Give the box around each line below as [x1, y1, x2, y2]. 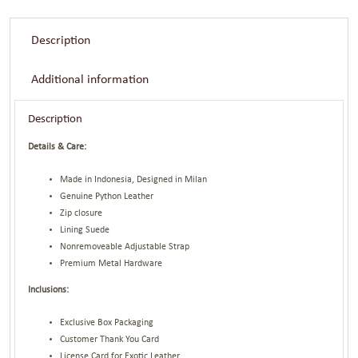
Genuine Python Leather [60, 191, 154, 201]
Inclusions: [28, 284, 70, 295]
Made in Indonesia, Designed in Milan [60, 174, 208, 185]
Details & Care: [28, 141, 87, 152]
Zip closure [60, 208, 103, 218]
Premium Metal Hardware [60, 258, 163, 268]
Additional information [30, 73, 149, 86]
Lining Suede [60, 225, 110, 235]
